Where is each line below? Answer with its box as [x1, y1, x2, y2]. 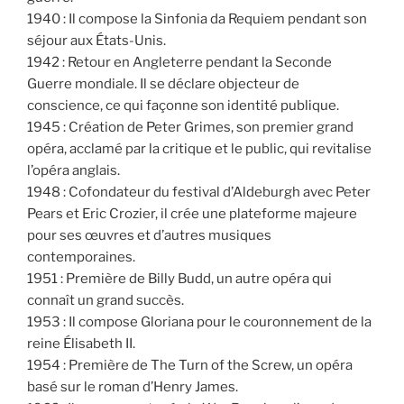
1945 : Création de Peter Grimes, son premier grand [27, 118, 353, 135]
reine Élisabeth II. [27, 335, 135, 352]
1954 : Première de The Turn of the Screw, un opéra [27, 356, 353, 373]
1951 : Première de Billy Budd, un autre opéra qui [27, 270, 332, 287]
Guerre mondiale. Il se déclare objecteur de [27, 75, 299, 92]
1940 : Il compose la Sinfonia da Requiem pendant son [27, 10, 367, 27]
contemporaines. [27, 248, 135, 265]
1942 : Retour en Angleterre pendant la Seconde [27, 53, 332, 70]
